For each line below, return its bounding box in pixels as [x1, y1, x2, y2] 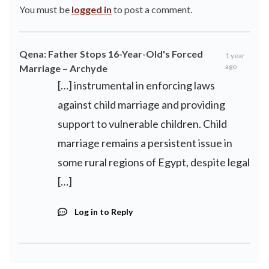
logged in [71, 4, 112, 15]
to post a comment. [112, 4, 192, 15]
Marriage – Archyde [19, 62, 107, 74]
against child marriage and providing [58, 98, 225, 111]
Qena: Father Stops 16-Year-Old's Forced [19, 48, 203, 59]
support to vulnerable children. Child [58, 117, 227, 130]
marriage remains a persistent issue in [58, 136, 232, 150]
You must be [19, 4, 71, 15]
